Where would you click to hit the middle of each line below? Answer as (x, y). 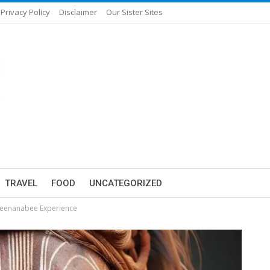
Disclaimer (78, 12)
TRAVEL (21, 183)
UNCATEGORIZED (126, 183)
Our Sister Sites (134, 12)
